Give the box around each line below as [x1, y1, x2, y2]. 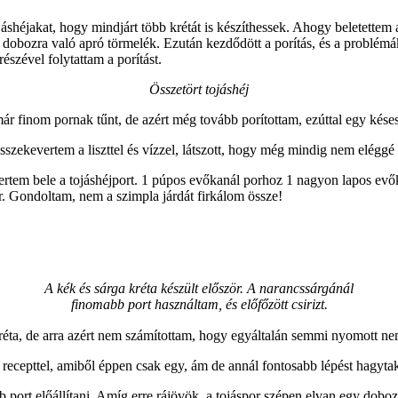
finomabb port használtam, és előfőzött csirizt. [70, 296, 328, 312]
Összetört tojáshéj [149, 81, 249, 97]
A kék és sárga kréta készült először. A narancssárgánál [44, 280, 354, 296]
